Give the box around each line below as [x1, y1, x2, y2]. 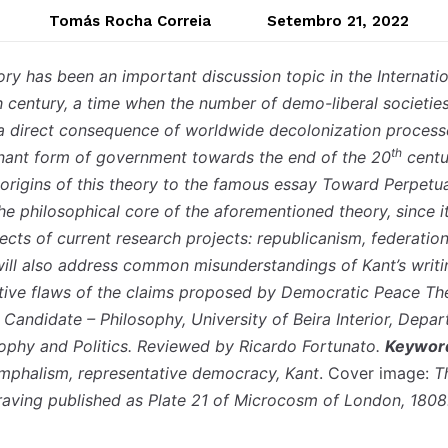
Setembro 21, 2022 [267, 12, 409, 31]
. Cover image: [319, 363, 434, 384]
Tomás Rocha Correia [49, 12, 211, 31]
